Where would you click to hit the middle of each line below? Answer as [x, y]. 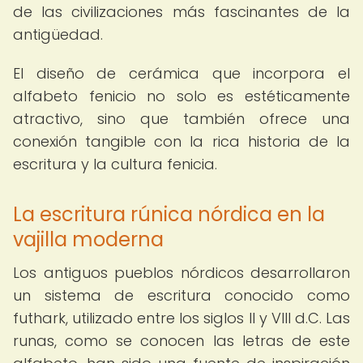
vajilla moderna [88, 239]
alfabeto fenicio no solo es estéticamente [181, 96]
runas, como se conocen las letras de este [181, 341]
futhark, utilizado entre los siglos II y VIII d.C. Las [181, 318]
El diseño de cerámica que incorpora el [181, 73]
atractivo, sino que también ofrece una [181, 119]
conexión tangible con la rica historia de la [181, 141]
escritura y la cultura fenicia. [115, 164]
